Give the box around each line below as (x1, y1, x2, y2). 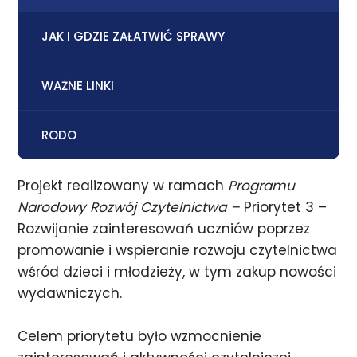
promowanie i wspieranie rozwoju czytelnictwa (18, 241, 338, 260)
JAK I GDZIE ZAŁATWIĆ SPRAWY (41, 28, 226, 45)
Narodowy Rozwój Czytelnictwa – (18, 198, 245, 217)
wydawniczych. (18, 284, 123, 303)
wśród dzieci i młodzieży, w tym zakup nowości (18, 262, 337, 281)
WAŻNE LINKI (41, 77, 115, 94)
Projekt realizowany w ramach (18, 176, 229, 195)
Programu (228, 176, 296, 195)
